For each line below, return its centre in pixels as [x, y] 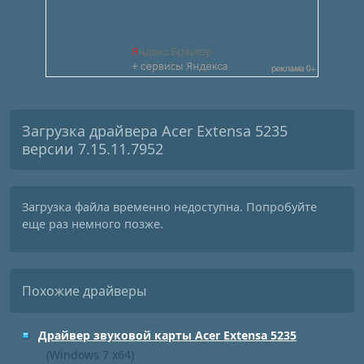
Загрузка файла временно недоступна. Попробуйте [169, 207]
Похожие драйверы [84, 291]
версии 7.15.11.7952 [93, 149]
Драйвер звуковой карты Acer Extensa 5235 [167, 335]
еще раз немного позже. [93, 224]
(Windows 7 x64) [90, 355]
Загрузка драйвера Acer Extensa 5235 [155, 131]
